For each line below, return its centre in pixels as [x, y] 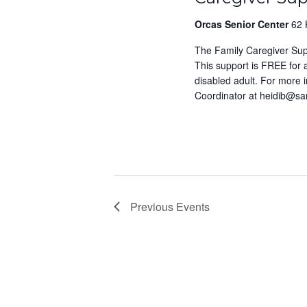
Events [193, 207]
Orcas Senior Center [243, 24]
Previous [153, 207]
